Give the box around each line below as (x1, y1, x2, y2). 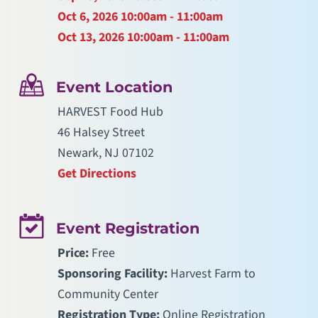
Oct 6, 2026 (57, 7, 118, 26)
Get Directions (57, 165, 136, 183)
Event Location (56, 78, 173, 97)
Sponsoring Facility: (57, 265, 168, 283)
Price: (57, 244, 89, 263)
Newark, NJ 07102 (57, 144, 154, 163)
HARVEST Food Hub (57, 103, 163, 121)
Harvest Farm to (170, 265, 256, 283)
